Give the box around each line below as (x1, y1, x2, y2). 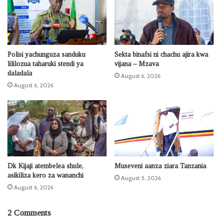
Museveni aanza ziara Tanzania (114, 162, 206, 170)
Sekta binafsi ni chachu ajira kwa (114, 51, 208, 59)
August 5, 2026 (121, 174, 161, 182)
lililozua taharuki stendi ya (7, 60, 83, 68)
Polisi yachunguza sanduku (7, 51, 85, 59)
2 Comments (7, 208, 51, 218)
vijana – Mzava (114, 60, 159, 68)
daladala (7, 70, 32, 77)
